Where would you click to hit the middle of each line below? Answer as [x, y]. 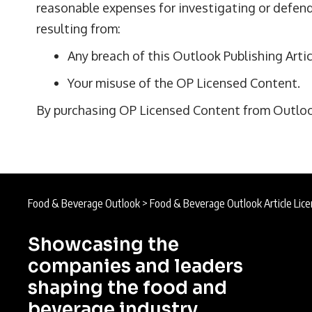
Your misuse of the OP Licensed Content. [184, 83]
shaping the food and [127, 288]
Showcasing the [103, 245]
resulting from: [78, 29]
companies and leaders [135, 266]
